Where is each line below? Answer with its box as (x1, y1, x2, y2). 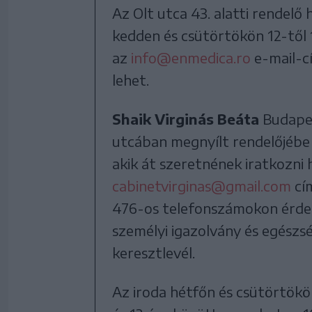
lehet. (112, 71, 149, 88)
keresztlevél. (112, 244, 195, 261)
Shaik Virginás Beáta (112, 110, 259, 127)
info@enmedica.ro (131, 49, 251, 66)
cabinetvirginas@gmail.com (112, 177, 291, 194)
